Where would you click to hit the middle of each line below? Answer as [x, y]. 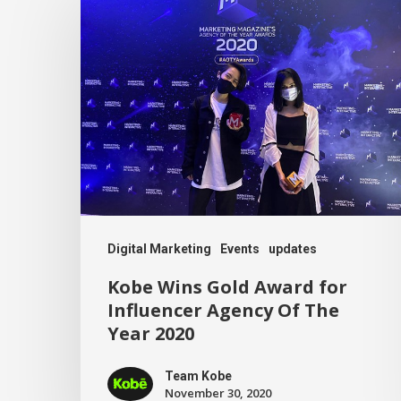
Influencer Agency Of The [223, 311]
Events [240, 249]
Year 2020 [151, 334]
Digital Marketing [159, 249]
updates [293, 249]
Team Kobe [198, 376]
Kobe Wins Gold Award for [227, 287]
